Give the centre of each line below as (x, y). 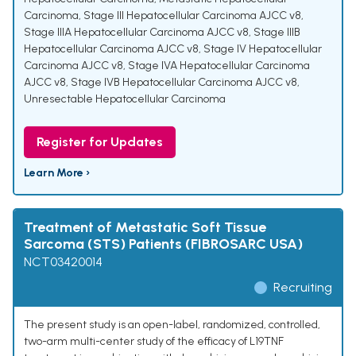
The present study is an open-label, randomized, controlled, (172, 325)
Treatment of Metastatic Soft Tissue (145, 228)
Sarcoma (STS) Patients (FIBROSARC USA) (163, 244)
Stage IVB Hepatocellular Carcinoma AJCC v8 (184, 83)
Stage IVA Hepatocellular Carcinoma (219, 66)
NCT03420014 (63, 262)
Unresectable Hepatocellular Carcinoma (125, 99)
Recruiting (303, 288)
